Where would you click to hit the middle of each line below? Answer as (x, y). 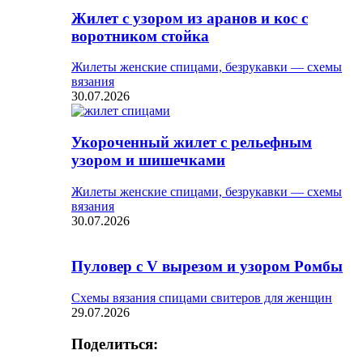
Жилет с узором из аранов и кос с (190, 18)
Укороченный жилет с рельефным (192, 143)
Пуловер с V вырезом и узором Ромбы (207, 267)
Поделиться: (115, 344)
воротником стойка (140, 36)
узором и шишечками (148, 160)
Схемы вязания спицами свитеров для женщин (202, 298)
